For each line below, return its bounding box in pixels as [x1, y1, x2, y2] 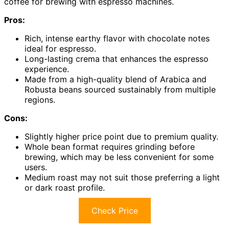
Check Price [91, 205, 138, 216]
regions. [25, 95, 55, 105]
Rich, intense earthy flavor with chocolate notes [25, 33, 210, 44]
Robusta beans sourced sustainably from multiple [25, 84, 216, 95]
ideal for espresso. [25, 43, 96, 54]
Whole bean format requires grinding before [25, 142, 195, 152]
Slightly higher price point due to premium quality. [25, 131, 218, 142]
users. [25, 162, 47, 173]
